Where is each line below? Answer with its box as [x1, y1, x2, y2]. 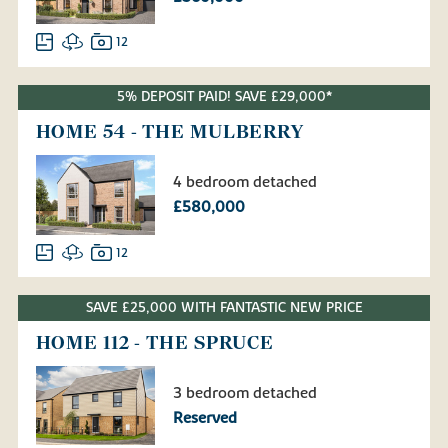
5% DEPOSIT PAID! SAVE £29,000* [116, 88, 332, 107]
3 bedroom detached [173, 382, 317, 403]
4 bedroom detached [173, 172, 317, 193]
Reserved [173, 407, 237, 428]
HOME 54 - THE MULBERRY [35, 120, 305, 145]
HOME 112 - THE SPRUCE [35, 330, 275, 355]
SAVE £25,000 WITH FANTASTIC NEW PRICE [85, 298, 363, 317]
